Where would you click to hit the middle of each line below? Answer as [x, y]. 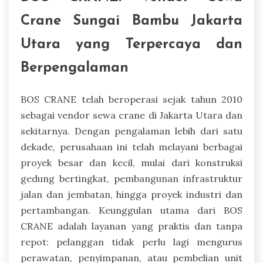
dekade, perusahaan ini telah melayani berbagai [131, 146]
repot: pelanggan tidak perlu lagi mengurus [131, 242]
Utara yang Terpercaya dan [131, 44]
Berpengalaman [75, 68]
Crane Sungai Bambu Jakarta [131, 21]
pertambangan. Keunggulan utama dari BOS [131, 210]
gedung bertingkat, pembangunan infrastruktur [131, 178]
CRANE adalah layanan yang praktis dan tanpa [131, 226]
